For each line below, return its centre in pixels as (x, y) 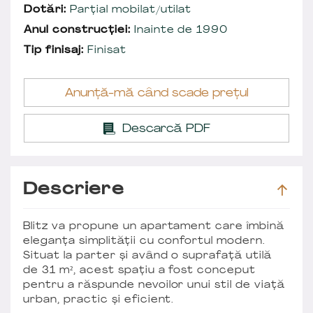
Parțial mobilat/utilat (129, 10)
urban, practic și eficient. (99, 300)
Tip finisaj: (54, 50)
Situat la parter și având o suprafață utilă (148, 256)
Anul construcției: (77, 30)
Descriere (74, 190)
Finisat (105, 50)
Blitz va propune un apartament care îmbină (154, 226)
